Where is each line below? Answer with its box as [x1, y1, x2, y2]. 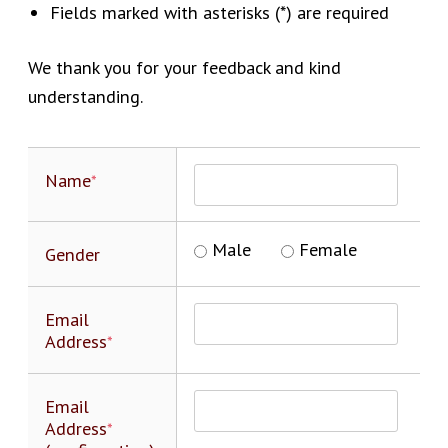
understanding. [28, 83, 143, 108]
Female [298, 237, 357, 262]
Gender [44, 242, 100, 267]
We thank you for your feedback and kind [28, 54, 341, 79]
